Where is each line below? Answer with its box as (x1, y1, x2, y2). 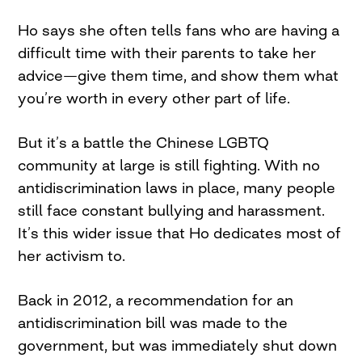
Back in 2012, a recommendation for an (18, 290, 294, 309)
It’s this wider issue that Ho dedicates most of (18, 223, 342, 242)
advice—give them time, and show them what (18, 65, 339, 84)
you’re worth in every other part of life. (18, 88, 291, 107)
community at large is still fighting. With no (18, 155, 321, 174)
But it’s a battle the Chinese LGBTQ (18, 133, 270, 151)
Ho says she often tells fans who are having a (18, 20, 340, 39)
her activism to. (18, 246, 126, 264)
